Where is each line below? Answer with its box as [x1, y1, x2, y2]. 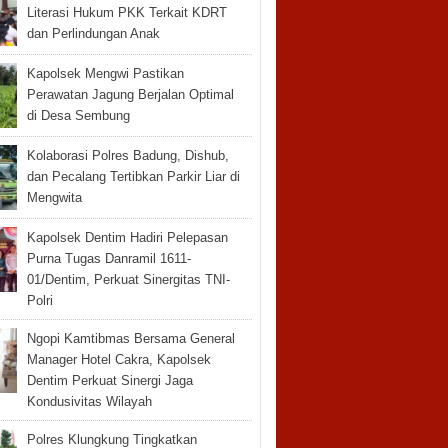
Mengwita [26, 190, 82, 205]
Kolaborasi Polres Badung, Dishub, [26, 148, 229, 163]
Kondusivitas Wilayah [26, 394, 152, 409]
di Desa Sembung [26, 108, 130, 123]
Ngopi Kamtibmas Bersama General [26, 331, 235, 346]
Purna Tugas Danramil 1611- [26, 251, 191, 266]
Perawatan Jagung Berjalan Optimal [26, 87, 234, 102]
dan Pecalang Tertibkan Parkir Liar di [26, 169, 240, 184]
